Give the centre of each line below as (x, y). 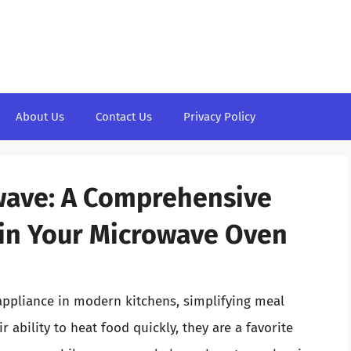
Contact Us (124, 117)
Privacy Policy (219, 117)
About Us (40, 117)
